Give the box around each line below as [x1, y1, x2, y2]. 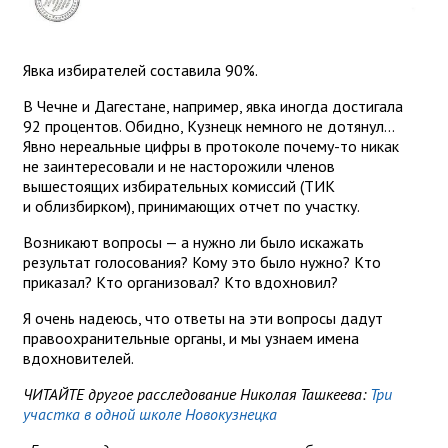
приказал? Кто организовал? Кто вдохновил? [23, 272, 338, 293]
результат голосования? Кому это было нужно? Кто [23, 252, 381, 273]
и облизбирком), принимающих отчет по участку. [23, 196, 360, 217]
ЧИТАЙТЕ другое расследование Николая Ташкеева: [23, 384, 366, 405]
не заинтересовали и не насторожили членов [23, 156, 335, 177]
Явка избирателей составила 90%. [23, 60, 258, 81]
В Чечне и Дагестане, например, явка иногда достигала [23, 96, 403, 117]
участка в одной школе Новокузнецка [23, 404, 277, 425]
